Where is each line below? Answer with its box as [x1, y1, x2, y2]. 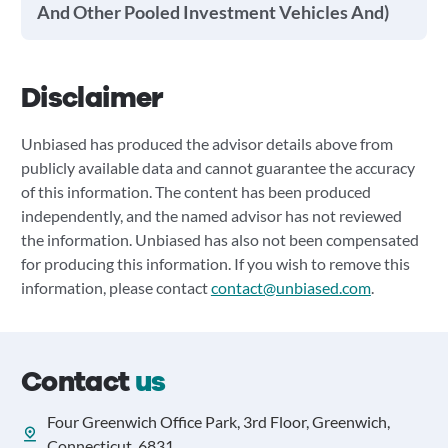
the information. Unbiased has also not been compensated [20, 230, 419, 249]
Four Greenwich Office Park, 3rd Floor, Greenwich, [46, 412, 390, 431]
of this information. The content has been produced [20, 182, 371, 201]
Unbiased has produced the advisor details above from [20, 134, 393, 153]
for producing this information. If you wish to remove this [20, 254, 410, 273]
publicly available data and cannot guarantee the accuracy [20, 158, 415, 177]
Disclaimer [20, 79, 163, 117]
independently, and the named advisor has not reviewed [20, 206, 402, 225]
